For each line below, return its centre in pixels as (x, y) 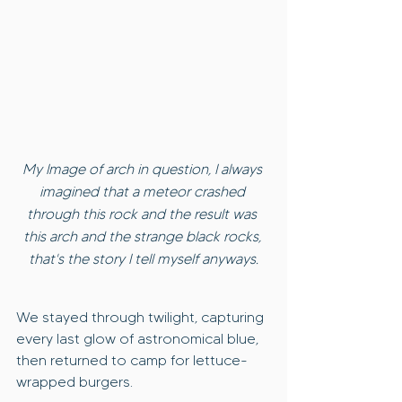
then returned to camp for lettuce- (132, 361)
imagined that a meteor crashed (144, 192)
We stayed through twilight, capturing (142, 318)
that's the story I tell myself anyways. (144, 259)
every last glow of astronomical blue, (139, 339)
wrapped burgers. (74, 382)
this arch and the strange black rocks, (144, 237)
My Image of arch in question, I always (144, 170)
